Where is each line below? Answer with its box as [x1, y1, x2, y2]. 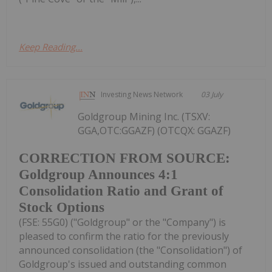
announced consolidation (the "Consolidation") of [19, 243, 242, 257]
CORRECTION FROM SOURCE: [19, 151, 230, 166]
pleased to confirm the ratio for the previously [19, 229, 229, 243]
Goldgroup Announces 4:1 [19, 167, 178, 183]
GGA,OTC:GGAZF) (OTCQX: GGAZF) [78, 123, 231, 137]
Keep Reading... [19, 40, 83, 53]
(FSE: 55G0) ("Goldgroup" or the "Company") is [19, 216, 226, 229]
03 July [201, 89, 223, 100]
